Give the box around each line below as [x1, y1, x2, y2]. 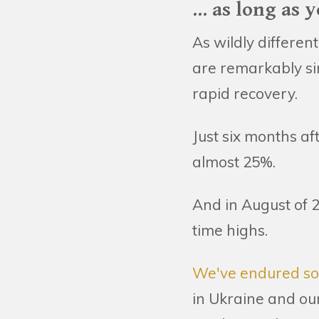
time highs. [192, 221, 275, 239]
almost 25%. [192, 152, 276, 171]
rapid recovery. [192, 84, 298, 103]
